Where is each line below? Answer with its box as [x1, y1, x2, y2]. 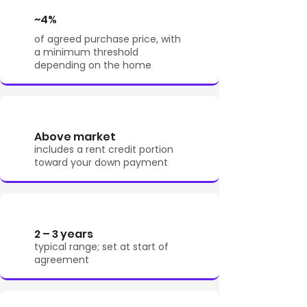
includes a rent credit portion [34, 143, 173, 156]
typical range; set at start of [34, 240, 169, 254]
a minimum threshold [34, 45, 138, 59]
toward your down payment [34, 156, 168, 169]
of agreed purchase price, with [34, 32, 181, 46]
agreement [34, 253, 89, 267]
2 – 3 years [34, 226, 93, 242]
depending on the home [34, 58, 151, 72]
